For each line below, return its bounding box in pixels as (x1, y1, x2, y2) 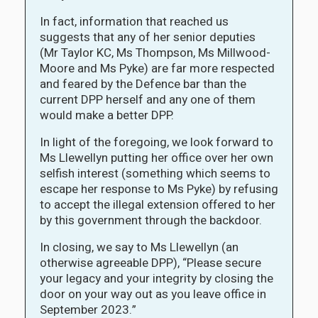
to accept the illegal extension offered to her (40, 195, 275, 214)
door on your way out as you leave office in (40, 285, 266, 303)
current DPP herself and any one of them (40, 90, 256, 109)
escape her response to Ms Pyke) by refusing (40, 180, 278, 198)
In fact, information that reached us (40, 12, 229, 31)
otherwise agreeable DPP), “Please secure (40, 253, 261, 272)
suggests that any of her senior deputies (40, 28, 258, 46)
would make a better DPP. (40, 106, 177, 124)
